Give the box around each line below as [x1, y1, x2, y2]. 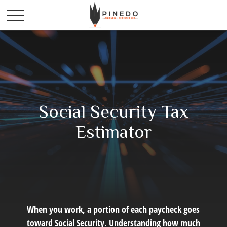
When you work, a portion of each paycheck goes [27, 203, 200, 215]
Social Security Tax [39, 101, 188, 122]
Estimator [75, 122, 152, 142]
